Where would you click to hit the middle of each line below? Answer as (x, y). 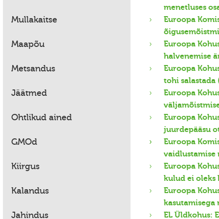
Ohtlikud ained (42, 117)
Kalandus (30, 191)
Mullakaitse (34, 20)
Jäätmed (29, 93)
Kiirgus (25, 166)
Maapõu (28, 44)
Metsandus (33, 68)
